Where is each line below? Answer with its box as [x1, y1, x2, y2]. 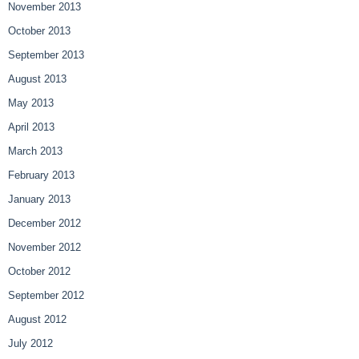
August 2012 [8, 313, 67, 326]
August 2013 [8, 73, 67, 86]
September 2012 [8, 289, 84, 302]
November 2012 [8, 241, 81, 254]
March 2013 [8, 145, 63, 158]
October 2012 [8, 265, 71, 278]
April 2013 [8, 121, 54, 134]
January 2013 [8, 193, 71, 206]
